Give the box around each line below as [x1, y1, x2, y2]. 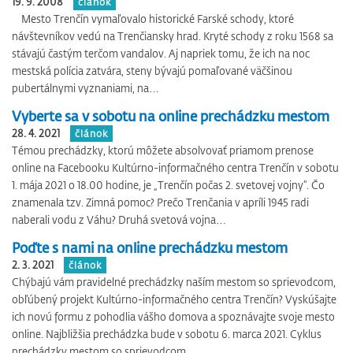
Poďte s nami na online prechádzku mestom [12, 239, 288, 256]
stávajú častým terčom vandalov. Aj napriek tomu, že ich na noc [12, 46, 310, 60]
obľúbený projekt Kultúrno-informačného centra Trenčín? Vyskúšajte [12, 292, 336, 306]
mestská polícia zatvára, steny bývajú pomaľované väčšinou [12, 64, 292, 77]
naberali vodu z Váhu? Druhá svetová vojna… [12, 213, 226, 226]
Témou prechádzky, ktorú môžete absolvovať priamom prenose [12, 143, 314, 157]
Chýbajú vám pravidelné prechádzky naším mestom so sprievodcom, [12, 275, 336, 288]
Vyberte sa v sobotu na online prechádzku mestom [12, 107, 329, 124]
